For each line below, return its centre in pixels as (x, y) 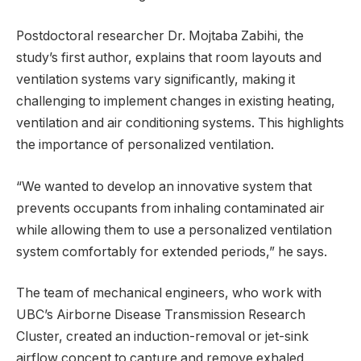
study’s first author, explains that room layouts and (169, 58)
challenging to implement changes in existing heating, (176, 102)
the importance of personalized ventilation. (145, 145)
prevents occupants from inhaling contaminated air (170, 208)
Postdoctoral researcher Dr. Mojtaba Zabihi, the (160, 36)
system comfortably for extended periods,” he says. (172, 251)
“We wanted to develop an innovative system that (164, 186)
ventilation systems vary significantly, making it (156, 80)
